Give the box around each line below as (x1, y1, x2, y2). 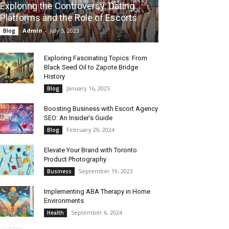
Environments (44, 197, 84, 205)
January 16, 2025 (66, 84, 110, 93)
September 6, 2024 (71, 209, 122, 217)
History (44, 73, 65, 81)
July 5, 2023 (50, 27, 79, 35)
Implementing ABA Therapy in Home (44, 188, 150, 196)
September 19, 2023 (79, 167, 133, 175)
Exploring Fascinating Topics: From (44, 54, 147, 62)
